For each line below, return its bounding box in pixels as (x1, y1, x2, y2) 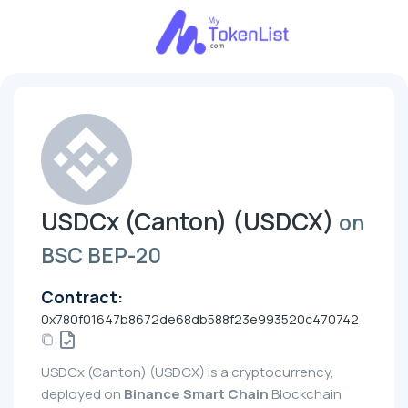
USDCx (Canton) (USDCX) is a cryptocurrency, (41, 362, 334, 382)
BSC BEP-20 (41, 241, 161, 270)
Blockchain (269, 384, 342, 404)
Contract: (41, 286, 123, 308)
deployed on (41, 384, 124, 404)
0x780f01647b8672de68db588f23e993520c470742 (41, 311, 359, 328)
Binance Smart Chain (124, 384, 269, 404)
